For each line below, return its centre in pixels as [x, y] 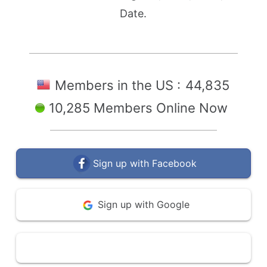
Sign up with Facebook [145, 163]
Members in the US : [120, 85]
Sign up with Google [143, 204]
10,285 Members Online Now [138, 108]
